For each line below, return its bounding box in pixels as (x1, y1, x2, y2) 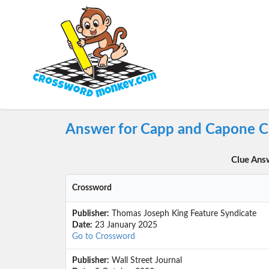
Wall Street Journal (109, 256, 182, 265)
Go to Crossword (71, 232, 135, 241)
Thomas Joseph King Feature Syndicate (109, 210, 256, 219)
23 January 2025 (92, 221, 157, 230)
